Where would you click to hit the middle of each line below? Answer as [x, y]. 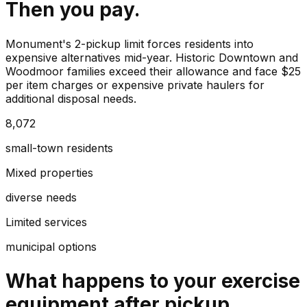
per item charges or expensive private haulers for [135, 85]
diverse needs [41, 198]
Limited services [46, 222]
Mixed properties [49, 173]
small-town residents [59, 148]
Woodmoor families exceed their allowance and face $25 [153, 72]
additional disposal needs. [71, 99]
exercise [261, 281]
